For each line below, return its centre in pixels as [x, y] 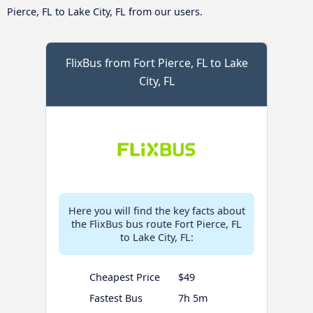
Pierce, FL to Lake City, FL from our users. [105, 12]
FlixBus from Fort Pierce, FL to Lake [156, 63]
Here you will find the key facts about [156, 211]
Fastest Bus [116, 298]
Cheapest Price [124, 277]
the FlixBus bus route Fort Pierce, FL [156, 224]
